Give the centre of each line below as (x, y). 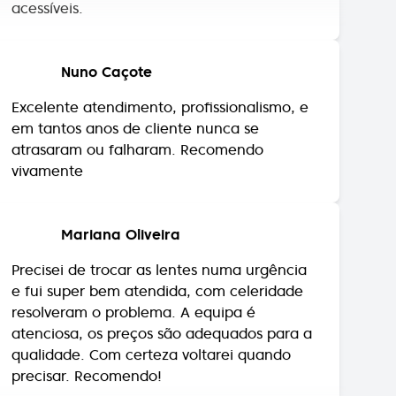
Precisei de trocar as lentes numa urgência (160, 239)
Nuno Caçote (107, 41)
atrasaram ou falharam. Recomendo (138, 119)
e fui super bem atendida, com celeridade (158, 260)
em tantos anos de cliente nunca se (136, 98)
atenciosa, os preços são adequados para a (162, 303)
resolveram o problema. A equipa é (134, 282)
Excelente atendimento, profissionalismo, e (160, 76)
